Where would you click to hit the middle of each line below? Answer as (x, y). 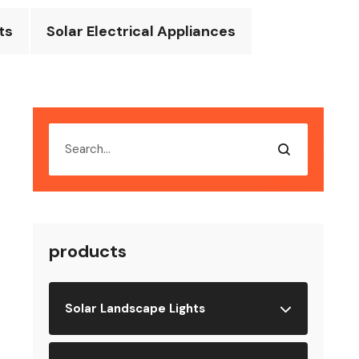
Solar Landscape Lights (135, 309)
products (88, 251)
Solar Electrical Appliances (141, 31)
